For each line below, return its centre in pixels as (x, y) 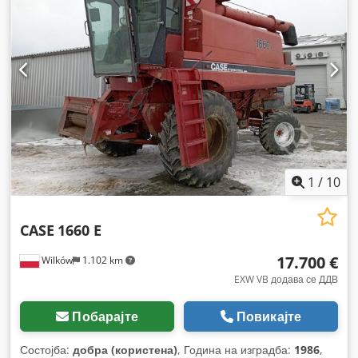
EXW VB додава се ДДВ (286, 280)
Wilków (56, 261)
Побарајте (105, 317)
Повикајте (269, 317)
